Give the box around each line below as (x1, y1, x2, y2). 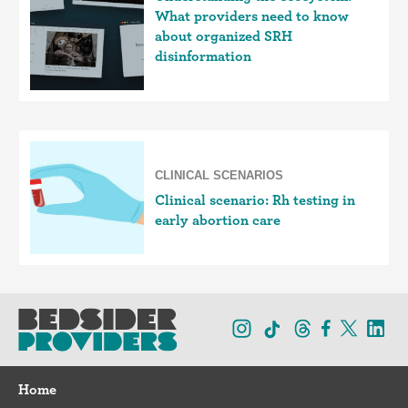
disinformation (155, 47, 251, 65)
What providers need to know (155, 7, 349, 25)
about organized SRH (155, 27, 292, 45)
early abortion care (155, 211, 280, 229)
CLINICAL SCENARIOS (155, 168, 283, 182)
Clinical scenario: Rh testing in (155, 191, 355, 209)
